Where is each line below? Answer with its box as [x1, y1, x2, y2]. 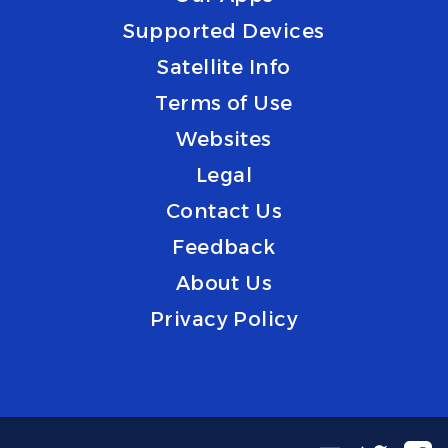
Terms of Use [155, 91, 293, 115]
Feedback [172, 235, 276, 259]
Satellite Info [157, 55, 291, 79]
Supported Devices [123, 19, 325, 43]
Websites [176, 127, 272, 151]
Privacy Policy [149, 307, 299, 331]
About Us [175, 271, 273, 295]
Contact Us [165, 199, 283, 223]
